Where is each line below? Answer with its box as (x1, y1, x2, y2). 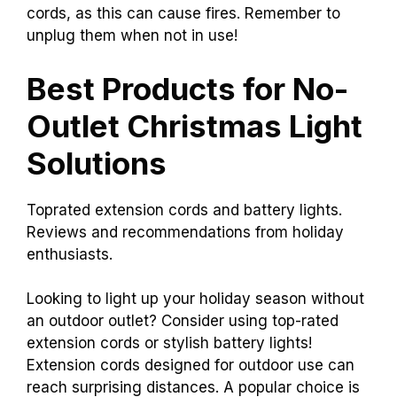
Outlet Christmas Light (27, 106, 362, 144)
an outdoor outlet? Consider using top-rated (27, 312, 339, 331)
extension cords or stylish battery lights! (27, 334, 312, 353)
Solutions (27, 144, 167, 182)
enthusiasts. (27, 245, 113, 263)
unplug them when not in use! (27, 27, 237, 45)
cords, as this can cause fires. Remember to (27, 4, 340, 23)
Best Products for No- (27, 69, 348, 107)
